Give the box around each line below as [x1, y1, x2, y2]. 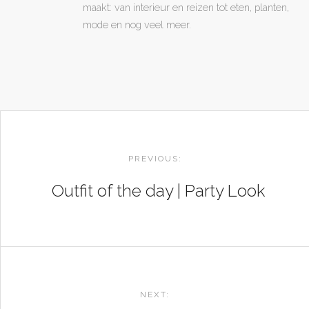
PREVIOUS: [128, 153, 182, 163]
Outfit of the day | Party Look [52, 180, 265, 201]
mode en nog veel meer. [83, 18, 191, 30]
